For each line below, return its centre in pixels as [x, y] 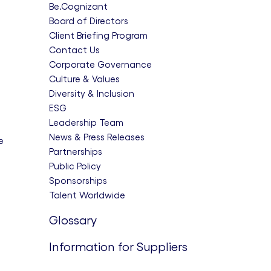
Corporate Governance [100, 64]
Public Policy [75, 166]
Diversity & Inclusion [92, 93]
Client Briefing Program [98, 35]
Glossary [73, 220]
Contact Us [74, 50]
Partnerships [76, 152]
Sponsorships [78, 181]
